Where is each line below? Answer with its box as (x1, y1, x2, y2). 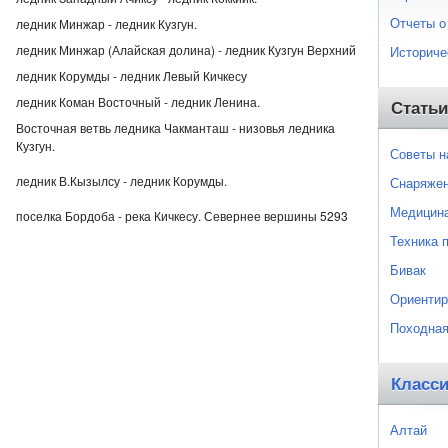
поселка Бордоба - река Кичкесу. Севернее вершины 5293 (16, 207, 348, 224)
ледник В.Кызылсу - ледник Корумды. (16, 172, 227, 189)
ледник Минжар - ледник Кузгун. (16, 15, 197, 32)
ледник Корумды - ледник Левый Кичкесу (16, 67, 247, 84)
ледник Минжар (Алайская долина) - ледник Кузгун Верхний (16, 41, 356, 58)
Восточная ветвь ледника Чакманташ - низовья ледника (16, 119, 335, 136)
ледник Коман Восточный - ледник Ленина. (16, 93, 260, 110)
